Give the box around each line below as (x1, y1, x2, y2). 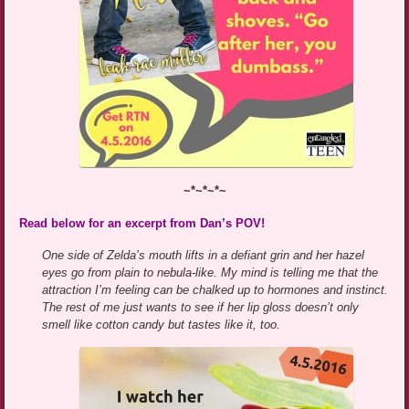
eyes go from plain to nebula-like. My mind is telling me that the (42, 265, 379, 279)
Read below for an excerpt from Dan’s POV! (19, 215, 266, 230)
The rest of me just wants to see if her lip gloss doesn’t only (42, 299, 360, 314)
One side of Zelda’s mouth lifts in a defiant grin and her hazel (42, 247, 365, 262)
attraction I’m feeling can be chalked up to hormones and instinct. (42, 282, 389, 297)
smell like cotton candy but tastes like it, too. (42, 317, 281, 331)
